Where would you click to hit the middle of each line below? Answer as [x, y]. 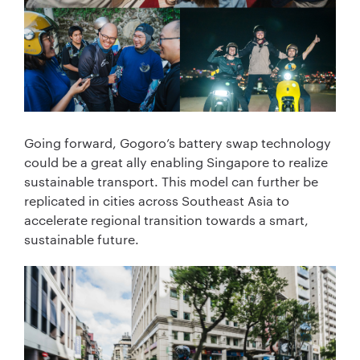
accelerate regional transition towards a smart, [166, 219]
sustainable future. [82, 239]
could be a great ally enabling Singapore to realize [176, 162]
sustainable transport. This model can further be [171, 181]
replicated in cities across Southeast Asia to [157, 200]
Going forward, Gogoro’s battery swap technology [178, 142]
